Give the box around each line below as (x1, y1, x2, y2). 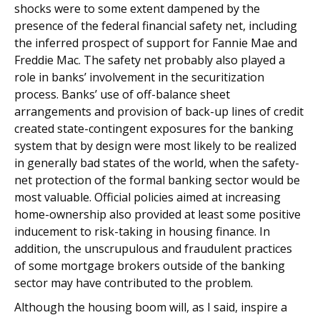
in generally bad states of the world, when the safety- (14, 155, 299, 171)
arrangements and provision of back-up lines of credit (14, 104, 304, 119)
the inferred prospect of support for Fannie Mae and (14, 35, 297, 51)
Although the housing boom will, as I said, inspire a (14, 299, 287, 315)
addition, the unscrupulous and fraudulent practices (14, 241, 292, 256)
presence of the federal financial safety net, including (14, 18, 297, 34)
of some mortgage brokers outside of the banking (14, 258, 285, 274)
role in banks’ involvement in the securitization (14, 69, 264, 85)
